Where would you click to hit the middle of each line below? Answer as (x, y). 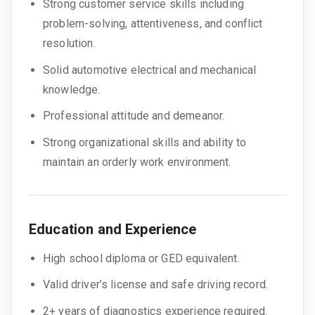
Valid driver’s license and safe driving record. (156, 285)
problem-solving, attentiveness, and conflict (153, 23)
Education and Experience (113, 229)
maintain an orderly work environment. (137, 162)
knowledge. (72, 89)
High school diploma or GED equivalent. (141, 258)
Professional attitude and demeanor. (134, 116)
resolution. (69, 43)
